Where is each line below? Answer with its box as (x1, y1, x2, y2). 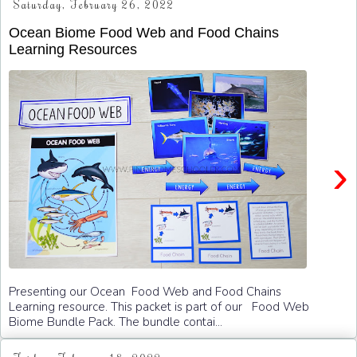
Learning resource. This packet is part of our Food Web (9, 298, 309, 315)
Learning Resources (9, 41, 137, 57)
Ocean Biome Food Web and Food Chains (9, 24, 279, 41)
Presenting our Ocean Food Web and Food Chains (9, 283, 281, 300)
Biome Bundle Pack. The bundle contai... (9, 313, 222, 330)
